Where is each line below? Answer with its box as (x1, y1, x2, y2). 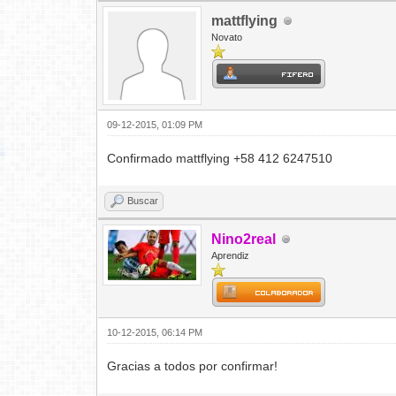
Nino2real (211, 232, 277, 247)
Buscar (127, 195, 159, 207)
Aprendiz (211, 250, 250, 262)
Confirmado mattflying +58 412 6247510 (107, 151, 333, 166)
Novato (211, 32, 243, 43)
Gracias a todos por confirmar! (107, 359, 278, 374)
